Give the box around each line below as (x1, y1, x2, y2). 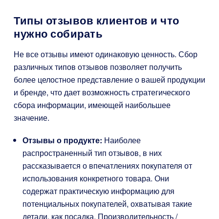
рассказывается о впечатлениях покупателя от (22, 160, 192, 171)
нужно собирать (14, 28, 103, 40)
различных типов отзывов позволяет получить (14, 61, 182, 72)
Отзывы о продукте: (22, 134, 102, 146)
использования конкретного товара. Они (22, 173, 169, 184)
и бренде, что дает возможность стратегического (14, 87, 190, 98)
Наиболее (102, 134, 141, 146)
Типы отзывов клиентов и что (14, 15, 179, 27)
